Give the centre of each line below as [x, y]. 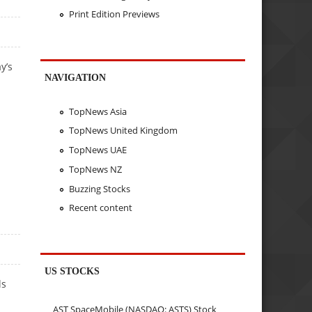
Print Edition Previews [114, 14]
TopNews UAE [97, 150]
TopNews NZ [95, 169]
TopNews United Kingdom [123, 131]
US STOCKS [72, 271]
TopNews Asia [97, 111]
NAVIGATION [76, 78]
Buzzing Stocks [99, 188]
